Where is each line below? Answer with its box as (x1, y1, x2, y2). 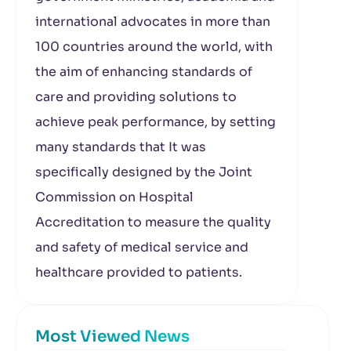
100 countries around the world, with (35, 38, 273, 55)
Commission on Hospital (35, 189, 194, 205)
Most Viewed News (35, 327, 190, 346)
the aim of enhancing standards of (35, 63, 252, 80)
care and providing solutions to (35, 89, 237, 105)
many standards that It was (35, 139, 206, 155)
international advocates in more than (35, 13, 270, 30)
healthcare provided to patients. (35, 264, 248, 280)
